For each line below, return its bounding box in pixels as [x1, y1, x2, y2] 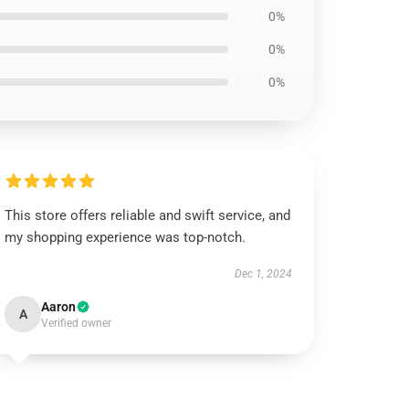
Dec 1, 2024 [234, 267, 292, 280]
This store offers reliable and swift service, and [5, 207, 291, 224]
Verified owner [41, 317, 112, 330]
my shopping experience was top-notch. [5, 229, 246, 246]
